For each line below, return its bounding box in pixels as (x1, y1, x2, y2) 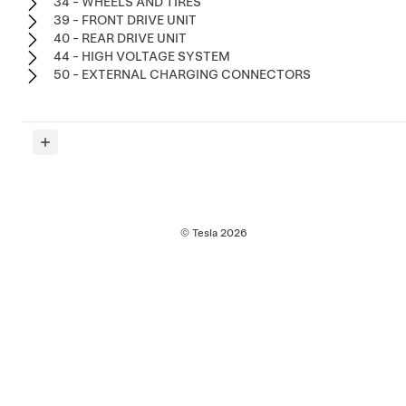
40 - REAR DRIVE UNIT (53, 30, 187, 45)
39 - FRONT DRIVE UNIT (53, 12, 197, 27)
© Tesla (180, 226, 220, 239)
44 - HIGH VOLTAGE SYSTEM (53, 48, 230, 63)
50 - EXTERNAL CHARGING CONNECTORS (53, 66, 311, 82)
